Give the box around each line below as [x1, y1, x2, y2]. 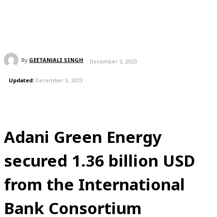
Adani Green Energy [4, 126, 162, 148]
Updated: [9, 76, 34, 84]
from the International [4, 173, 185, 196]
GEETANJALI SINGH [29, 56, 83, 63]
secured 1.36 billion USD [4, 150, 195, 172]
